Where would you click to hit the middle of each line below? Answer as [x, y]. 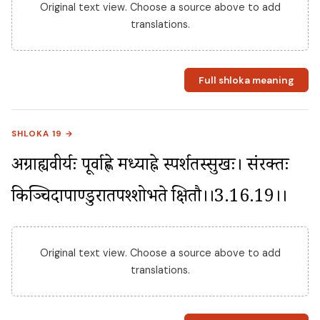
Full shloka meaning [246, 80]
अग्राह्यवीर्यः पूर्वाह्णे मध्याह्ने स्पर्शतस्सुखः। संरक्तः [150, 168]
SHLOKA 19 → [43, 134]
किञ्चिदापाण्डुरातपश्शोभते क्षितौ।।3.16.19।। [149, 199]
